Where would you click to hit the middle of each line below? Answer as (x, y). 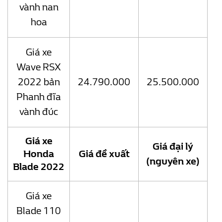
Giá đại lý (173, 147)
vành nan (39, 7)
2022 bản (39, 82)
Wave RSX (39, 67)
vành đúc (39, 112)
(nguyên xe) (173, 162)
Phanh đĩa (39, 97)
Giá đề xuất (104, 154)
